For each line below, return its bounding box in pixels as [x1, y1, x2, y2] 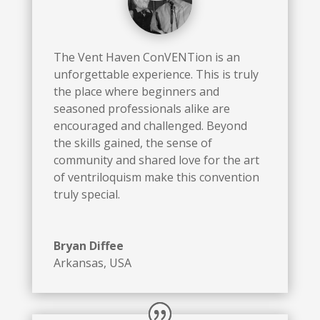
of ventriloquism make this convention [53, 169, 259, 185]
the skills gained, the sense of [53, 134, 212, 151]
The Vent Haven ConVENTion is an [53, 49, 240, 65]
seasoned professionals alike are [53, 100, 230, 116]
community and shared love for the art [53, 151, 259, 168]
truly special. [53, 186, 120, 202]
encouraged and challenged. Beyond [53, 117, 247, 134]
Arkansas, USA [53, 254, 131, 271]
